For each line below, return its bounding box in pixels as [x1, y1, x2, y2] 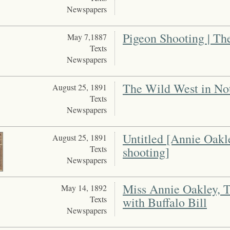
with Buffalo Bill [122, 194, 207, 211]
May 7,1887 [67, 31, 107, 43]
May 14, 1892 [61, 182, 107, 194]
